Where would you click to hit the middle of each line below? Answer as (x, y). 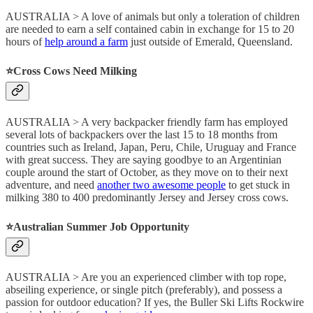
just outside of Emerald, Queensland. (210, 42)
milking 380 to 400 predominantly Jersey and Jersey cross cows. (147, 197)
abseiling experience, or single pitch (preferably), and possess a (144, 290)
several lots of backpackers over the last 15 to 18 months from (141, 134)
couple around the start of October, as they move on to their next (147, 172)
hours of (25, 42)
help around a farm (86, 42)
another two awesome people (161, 184)
